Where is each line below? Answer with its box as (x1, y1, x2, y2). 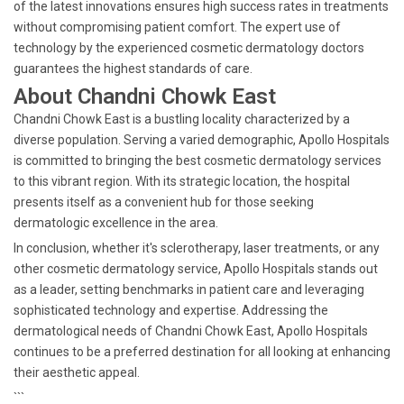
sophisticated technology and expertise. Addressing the (14, 303, 328, 317)
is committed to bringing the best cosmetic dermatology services (14, 153, 381, 168)
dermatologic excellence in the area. (14, 216, 218, 230)
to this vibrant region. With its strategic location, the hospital (14, 174, 350, 188)
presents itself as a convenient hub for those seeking (14, 195, 314, 209)
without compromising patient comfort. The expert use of (14, 20, 341, 34)
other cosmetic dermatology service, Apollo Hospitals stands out (14, 262, 378, 276)
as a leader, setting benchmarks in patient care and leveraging (14, 282, 364, 297)
